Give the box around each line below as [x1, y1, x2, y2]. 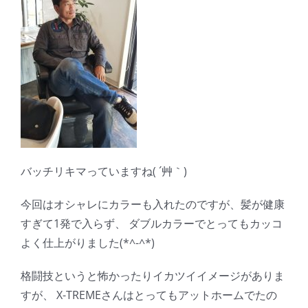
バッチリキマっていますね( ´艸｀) [21, 164, 187, 179]
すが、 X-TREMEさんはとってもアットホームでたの [21, 287, 277, 303]
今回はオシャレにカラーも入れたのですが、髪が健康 [21, 197, 285, 212]
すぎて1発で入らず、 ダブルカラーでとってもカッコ [21, 216, 283, 232]
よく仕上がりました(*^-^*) [21, 235, 155, 251]
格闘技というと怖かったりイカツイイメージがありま [21, 268, 285, 284]
